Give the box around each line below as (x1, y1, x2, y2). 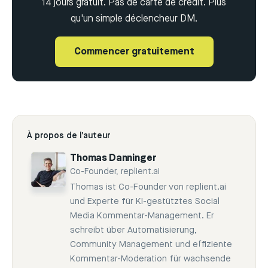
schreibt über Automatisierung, (70, 225, 197, 236)
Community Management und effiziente (70, 239, 232, 250)
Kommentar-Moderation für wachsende (70, 254, 231, 264)
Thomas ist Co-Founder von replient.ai (70, 182, 226, 193)
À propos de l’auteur (27, 131, 110, 141)
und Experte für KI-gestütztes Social (70, 196, 220, 207)
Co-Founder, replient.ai (70, 167, 160, 177)
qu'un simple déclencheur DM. (71, 13, 197, 25)
